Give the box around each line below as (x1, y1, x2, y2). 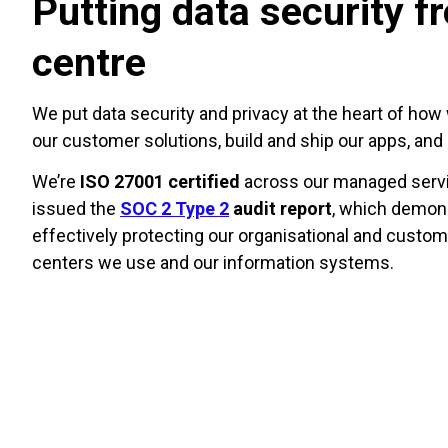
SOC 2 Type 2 (120, 198, 229, 220)
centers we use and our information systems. (32, 252, 394, 274)
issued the (32, 198, 120, 220)
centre (32, 38, 146, 86)
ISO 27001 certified (76, 171, 240, 193)
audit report (229, 198, 332, 220)
